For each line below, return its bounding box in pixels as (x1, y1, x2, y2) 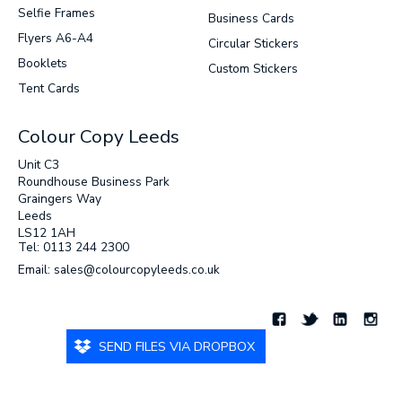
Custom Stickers (208, 59, 298, 77)
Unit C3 (18, 155, 59, 173)
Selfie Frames (18, 4, 95, 22)
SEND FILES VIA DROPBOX (99, 336, 255, 355)
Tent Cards (18, 79, 80, 97)
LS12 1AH (18, 223, 75, 241)
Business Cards (208, 9, 294, 27)
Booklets (18, 54, 67, 72)
